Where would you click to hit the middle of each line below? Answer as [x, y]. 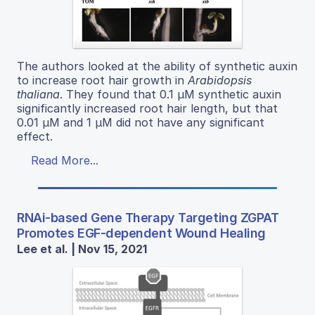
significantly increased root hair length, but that [147, 108]
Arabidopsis [220, 80]
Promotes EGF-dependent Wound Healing [141, 233]
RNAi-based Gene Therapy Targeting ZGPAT [148, 217]
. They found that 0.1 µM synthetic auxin [171, 94]
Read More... [65, 160]
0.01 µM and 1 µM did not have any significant [141, 122]
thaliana [38, 94]
